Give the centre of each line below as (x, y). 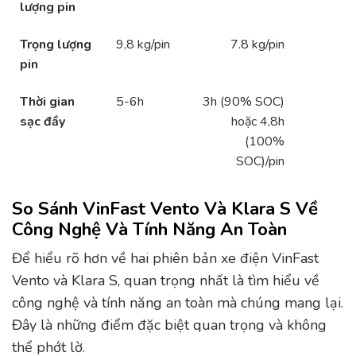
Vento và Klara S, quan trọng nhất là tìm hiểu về (166, 280)
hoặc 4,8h (258, 121)
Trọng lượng (56, 44)
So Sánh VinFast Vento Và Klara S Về (165, 208)
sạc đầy (43, 121)
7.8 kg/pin (257, 44)
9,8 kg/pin (143, 44)
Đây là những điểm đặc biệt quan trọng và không (169, 325)
